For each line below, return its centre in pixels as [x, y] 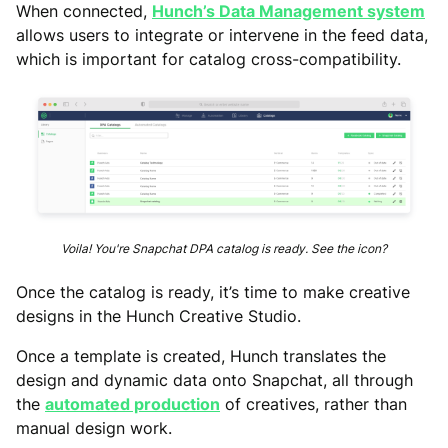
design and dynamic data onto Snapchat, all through [214, 380]
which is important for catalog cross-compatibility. [208, 58]
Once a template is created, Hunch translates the [201, 356]
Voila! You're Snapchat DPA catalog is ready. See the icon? [224, 249]
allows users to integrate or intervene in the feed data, [222, 34]
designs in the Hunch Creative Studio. [158, 316]
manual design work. [94, 428]
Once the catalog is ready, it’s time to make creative [213, 292]
